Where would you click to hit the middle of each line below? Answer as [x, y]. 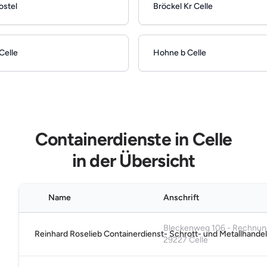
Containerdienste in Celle [133, 139]
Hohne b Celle [180, 53]
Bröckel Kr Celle [183, 7]
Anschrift [181, 198]
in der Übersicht [133, 161]
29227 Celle [186, 240]
